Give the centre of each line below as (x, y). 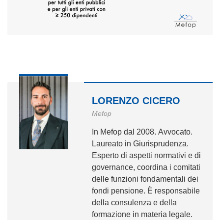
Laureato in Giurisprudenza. (140, 143)
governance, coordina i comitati (146, 167)
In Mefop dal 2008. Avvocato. (142, 132)
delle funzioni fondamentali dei (145, 179)
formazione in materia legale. (142, 214)
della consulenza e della (134, 202)
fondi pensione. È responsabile (146, 191)
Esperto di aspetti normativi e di (146, 155)
